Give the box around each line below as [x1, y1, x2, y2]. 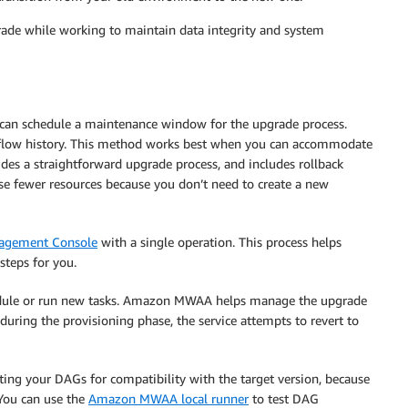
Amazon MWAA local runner [88, 390, 249, 406]
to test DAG [249, 390, 319, 406]
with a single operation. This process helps [97, 233, 342, 250]
